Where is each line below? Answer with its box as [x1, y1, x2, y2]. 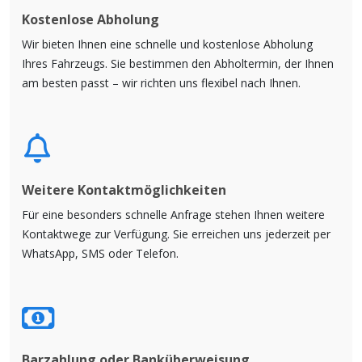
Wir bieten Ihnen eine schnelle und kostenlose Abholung [22, 36, 313, 53]
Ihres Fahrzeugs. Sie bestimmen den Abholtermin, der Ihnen [22, 56, 334, 72]
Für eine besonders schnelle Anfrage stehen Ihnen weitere [22, 207, 325, 223]
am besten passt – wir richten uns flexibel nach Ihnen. [22, 75, 301, 91]
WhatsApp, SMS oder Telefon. [22, 246, 179, 262]
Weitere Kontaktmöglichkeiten [22, 181, 226, 200]
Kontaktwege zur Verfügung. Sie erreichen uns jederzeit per [22, 226, 330, 242]
